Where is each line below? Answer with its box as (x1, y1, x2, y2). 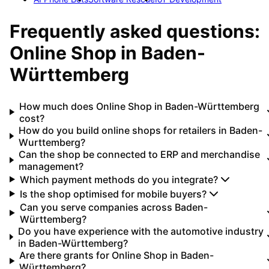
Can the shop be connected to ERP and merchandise (18, 148, 260, 160)
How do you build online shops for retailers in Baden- (18, 124, 262, 136)
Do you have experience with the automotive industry (17, 225, 264, 237)
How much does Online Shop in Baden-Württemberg (19, 100, 260, 112)
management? (18, 160, 83, 172)
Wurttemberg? (18, 136, 85, 148)
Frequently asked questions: (10, 20, 260, 42)
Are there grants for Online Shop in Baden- (19, 249, 214, 261)
